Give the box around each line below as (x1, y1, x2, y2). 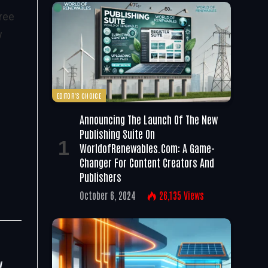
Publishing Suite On (80, 126, 155, 141)
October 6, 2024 (80, 188, 136, 201)
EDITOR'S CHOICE (57, 90, 101, 100)
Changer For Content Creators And (80, 154, 214, 169)
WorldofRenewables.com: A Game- (80, 140, 215, 155)
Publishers (80, 169, 121, 184)
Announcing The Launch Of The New (80, 111, 218, 126)
